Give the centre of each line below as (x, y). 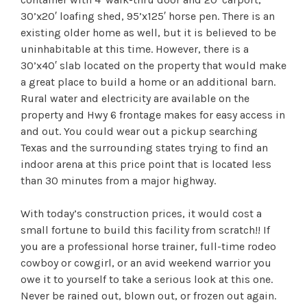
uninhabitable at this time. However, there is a (135, 49)
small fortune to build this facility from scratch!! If (145, 230)
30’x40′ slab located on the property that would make (153, 65)
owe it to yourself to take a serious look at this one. (147, 279)
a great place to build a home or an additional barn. (148, 82)
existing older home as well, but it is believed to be (148, 32)
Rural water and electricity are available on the (135, 98)
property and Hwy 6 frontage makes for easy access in (153, 114)
